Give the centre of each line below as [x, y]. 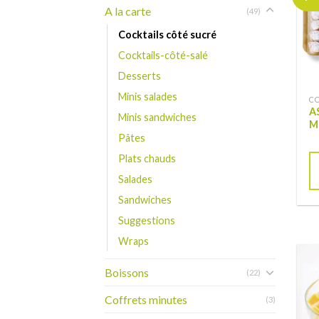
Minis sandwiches [157, 117]
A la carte [128, 11]
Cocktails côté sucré [167, 34]
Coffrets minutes [146, 299]
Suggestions [147, 220]
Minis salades [148, 96]
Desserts [140, 75]
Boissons [127, 272]
